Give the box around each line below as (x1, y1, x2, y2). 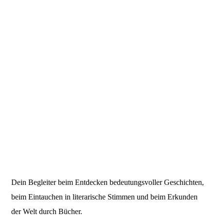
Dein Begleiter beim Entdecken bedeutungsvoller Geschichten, (11, 178, 204, 187)
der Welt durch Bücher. (11, 207, 82, 216)
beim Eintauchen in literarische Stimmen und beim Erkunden (11, 193, 198, 201)
